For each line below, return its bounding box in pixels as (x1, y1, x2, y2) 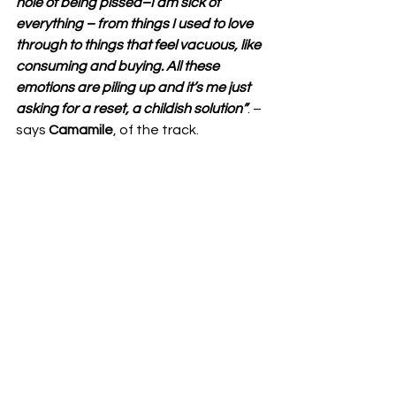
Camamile (49, 123, 113, 137)
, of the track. (113, 123, 204, 137)
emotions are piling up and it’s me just (16, 80, 253, 95)
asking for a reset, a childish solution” (16, 102, 247, 116)
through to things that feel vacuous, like (16, 38, 263, 52)
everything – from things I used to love (16, 17, 255, 31)
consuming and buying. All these (16, 59, 222, 73)
